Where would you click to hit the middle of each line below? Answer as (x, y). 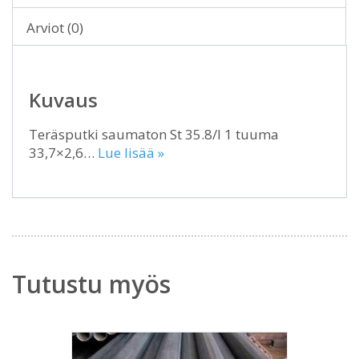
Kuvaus (63, 99)
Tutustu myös (91, 284)
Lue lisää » (131, 152)
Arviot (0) (55, 27)
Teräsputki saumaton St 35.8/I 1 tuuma (154, 134)
